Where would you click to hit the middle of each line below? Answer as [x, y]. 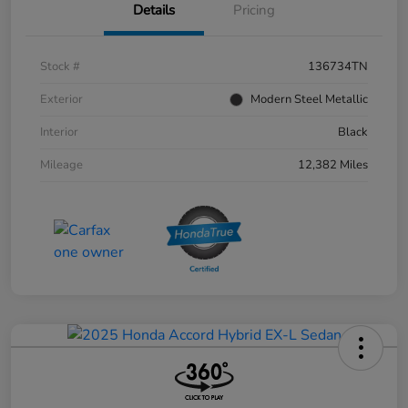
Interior [59, 133]
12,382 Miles [333, 165]
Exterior [61, 100]
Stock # [60, 67]
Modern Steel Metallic [309, 100]
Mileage [61, 165]
